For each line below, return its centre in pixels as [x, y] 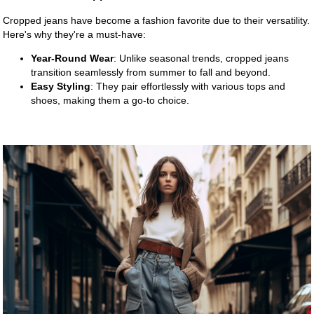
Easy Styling [61, 86]
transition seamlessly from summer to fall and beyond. [151, 72]
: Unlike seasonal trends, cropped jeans [202, 58]
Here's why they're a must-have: [75, 34]
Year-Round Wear [73, 58]
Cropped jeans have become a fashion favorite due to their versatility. [157, 20]
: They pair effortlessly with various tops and [188, 86]
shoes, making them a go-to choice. [110, 100]
